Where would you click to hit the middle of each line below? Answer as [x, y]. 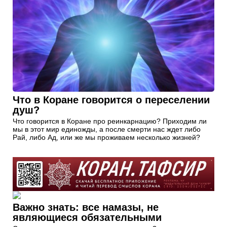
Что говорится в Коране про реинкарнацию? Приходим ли [110, 121]
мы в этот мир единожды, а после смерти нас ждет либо [107, 129]
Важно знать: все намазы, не [86, 207]
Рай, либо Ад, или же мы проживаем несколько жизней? [106, 138]
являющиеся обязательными [87, 217]
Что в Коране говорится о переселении [111, 100]
